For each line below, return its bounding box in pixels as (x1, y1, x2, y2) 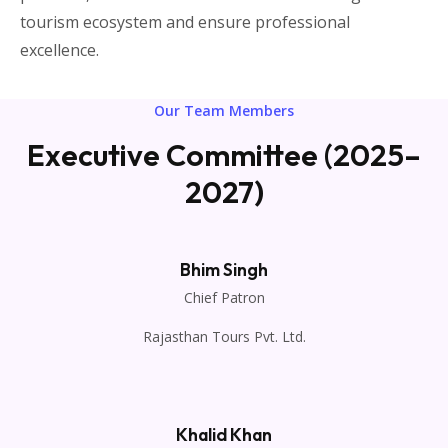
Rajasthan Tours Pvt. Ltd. (142, 326, 306, 346)
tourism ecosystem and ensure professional (20, 10, 350, 33)
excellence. (20, 38, 99, 61)
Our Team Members (154, 100, 294, 120)
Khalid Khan (176, 422, 272, 446)
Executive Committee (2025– (27, 135, 421, 174)
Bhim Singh (180, 257, 268, 281)
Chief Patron (183, 287, 265, 307)
